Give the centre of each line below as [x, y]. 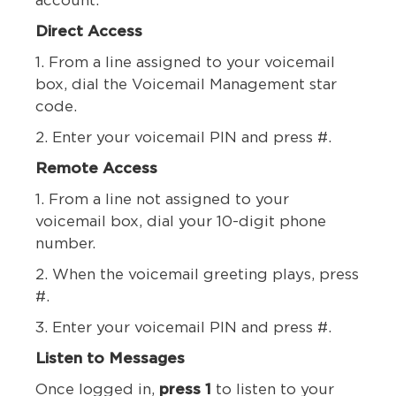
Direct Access [89, 32]
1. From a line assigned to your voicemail [185, 63]
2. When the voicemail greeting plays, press [197, 275]
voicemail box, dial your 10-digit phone [181, 222]
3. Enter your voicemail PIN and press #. [183, 328]
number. [65, 244]
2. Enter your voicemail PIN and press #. [183, 138]
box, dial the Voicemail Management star [186, 85]
